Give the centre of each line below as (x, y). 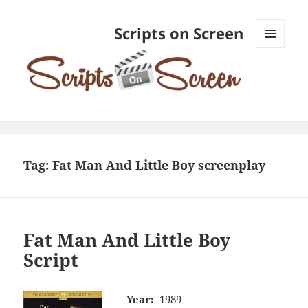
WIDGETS (275, 77)
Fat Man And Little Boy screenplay (159, 165)
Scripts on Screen (178, 33)
